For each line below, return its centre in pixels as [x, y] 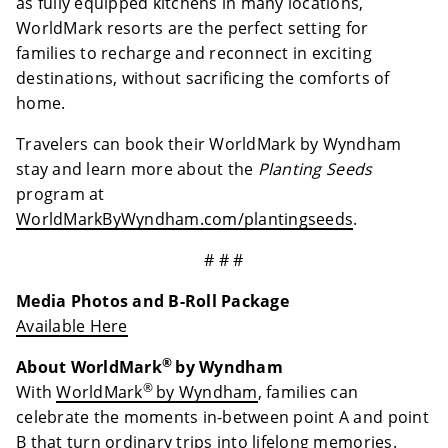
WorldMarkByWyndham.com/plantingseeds [185, 219]
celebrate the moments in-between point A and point [222, 417]
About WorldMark [89, 367]
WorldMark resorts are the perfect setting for [192, 28]
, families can [308, 392]
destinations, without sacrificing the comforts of [203, 78]
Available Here [72, 326]
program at [60, 194]
